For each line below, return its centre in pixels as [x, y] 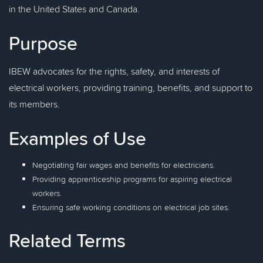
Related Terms [67, 240]
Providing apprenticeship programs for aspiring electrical [132, 179]
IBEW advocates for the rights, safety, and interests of [114, 71]
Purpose [43, 43]
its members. [34, 104]
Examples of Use [77, 138]
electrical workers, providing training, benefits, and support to [131, 87]
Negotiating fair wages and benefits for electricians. [124, 165]
